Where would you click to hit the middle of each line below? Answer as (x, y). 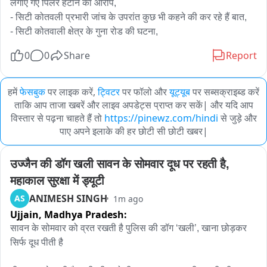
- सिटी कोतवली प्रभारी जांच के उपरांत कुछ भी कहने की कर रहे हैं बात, (128, 17)
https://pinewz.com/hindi (161, 118)
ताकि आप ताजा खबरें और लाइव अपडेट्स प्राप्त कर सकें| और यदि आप (133, 105)
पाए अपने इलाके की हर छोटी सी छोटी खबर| (133, 131)
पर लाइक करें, (72, 92)
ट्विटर (109, 92)
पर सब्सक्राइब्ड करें (226, 92)
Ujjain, (27, 215)
